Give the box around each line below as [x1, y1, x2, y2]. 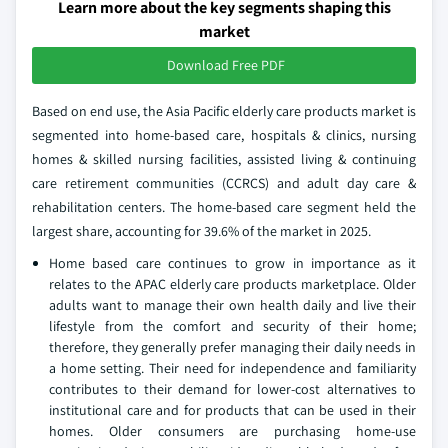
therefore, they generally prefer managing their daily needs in [49, 338, 416, 357]
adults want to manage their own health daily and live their [49, 296, 416, 315]
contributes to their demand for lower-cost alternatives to [49, 380, 416, 399]
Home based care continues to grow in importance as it [49, 254, 416, 273]
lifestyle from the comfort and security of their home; [49, 317, 416, 336]
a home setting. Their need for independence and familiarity [49, 359, 416, 378]
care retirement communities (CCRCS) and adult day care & [32, 174, 416, 193]
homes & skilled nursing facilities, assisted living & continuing [32, 150, 416, 169]
